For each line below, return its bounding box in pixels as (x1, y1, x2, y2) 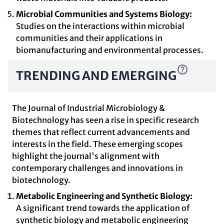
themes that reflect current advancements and (12, 127, 190, 137)
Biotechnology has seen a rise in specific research (12, 115, 199, 125)
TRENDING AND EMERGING (16, 68, 176, 83)
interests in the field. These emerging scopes (12, 139, 183, 149)
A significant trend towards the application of (16, 203, 189, 213)
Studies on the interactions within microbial (16, 21, 184, 31)
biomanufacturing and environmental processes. (16, 45, 203, 55)
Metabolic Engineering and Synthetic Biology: (16, 191, 192, 201)
